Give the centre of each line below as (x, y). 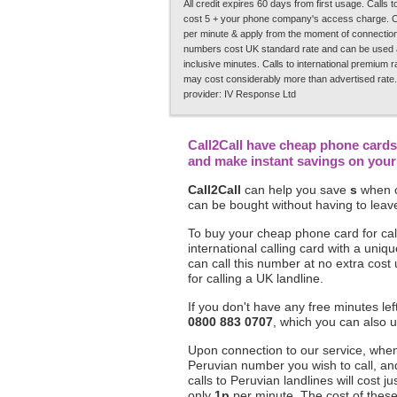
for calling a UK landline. (256, 278)
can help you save (296, 190)
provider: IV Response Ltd (240, 94)
